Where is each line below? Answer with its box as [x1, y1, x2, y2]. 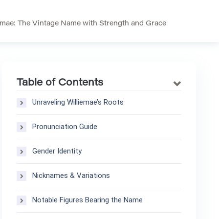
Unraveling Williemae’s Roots [32, 98, 124, 107]
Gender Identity [32, 147, 82, 155]
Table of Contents [17, 78, 104, 88]
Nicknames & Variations [32, 171, 110, 180]
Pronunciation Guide [32, 122, 98, 131]
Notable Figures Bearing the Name [32, 196, 143, 204]
